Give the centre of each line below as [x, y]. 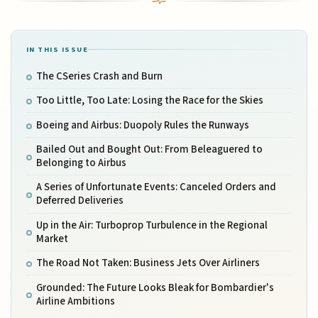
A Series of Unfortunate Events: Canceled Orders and [156, 187]
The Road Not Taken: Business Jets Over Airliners [148, 263]
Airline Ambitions [75, 301]
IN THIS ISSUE [57, 49]
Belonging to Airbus [81, 163]
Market [52, 238]
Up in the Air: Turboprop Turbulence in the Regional [152, 225]
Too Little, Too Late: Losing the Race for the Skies [149, 101]
